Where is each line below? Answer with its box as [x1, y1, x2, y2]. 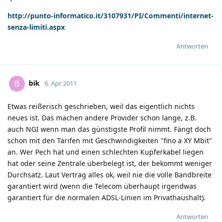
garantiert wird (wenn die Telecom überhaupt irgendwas [7, 181, 197, 191]
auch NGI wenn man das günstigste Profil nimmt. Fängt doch [7, 124, 211, 134]
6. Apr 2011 [45, 78, 77, 88]
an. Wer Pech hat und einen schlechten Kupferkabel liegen [7, 147, 204, 157]
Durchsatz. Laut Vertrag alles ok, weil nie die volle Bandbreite [7, 169, 212, 179]
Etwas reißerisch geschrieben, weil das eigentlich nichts [7, 101, 195, 111]
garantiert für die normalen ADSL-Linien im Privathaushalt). [7, 192, 206, 202]
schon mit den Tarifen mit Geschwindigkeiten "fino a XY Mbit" [7, 135, 212, 145]
